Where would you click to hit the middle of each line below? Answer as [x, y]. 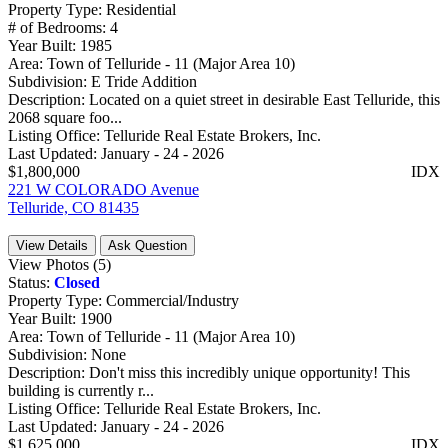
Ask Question [147, 246]
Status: [31, 283]
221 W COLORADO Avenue [103, 190]
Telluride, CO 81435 [73, 208]
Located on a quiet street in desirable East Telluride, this [264, 100]
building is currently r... [81, 391]
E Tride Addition [144, 82]
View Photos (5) [59, 265]
